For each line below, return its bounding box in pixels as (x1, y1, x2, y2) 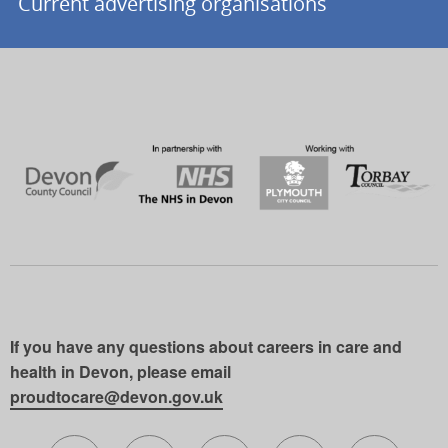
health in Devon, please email (10, 360, 231, 384)
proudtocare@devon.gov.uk (10, 385, 223, 409)
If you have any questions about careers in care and (10, 335, 402, 359)
